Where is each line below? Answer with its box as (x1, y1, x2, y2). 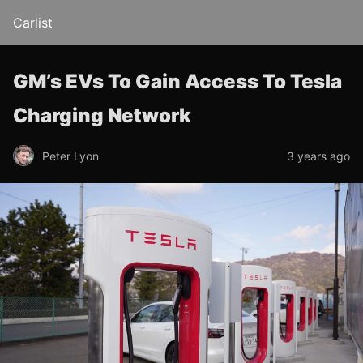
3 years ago (287, 148, 350, 163)
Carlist (13, 15, 53, 31)
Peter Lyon (42, 148, 99, 163)
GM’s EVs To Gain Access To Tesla (13, 70, 342, 93)
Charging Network (13, 104, 195, 127)
